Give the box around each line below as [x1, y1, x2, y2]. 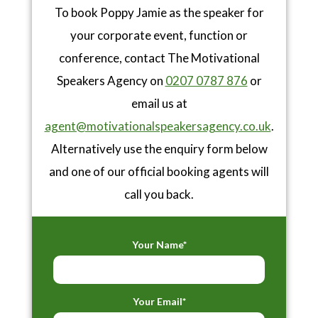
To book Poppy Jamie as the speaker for [54, 5, 264, 21]
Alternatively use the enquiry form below [50, 141, 268, 157]
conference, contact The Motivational [58, 50, 260, 66]
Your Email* [132, 295, 186, 308]
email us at [131, 96, 187, 111]
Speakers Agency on [56, 73, 165, 89]
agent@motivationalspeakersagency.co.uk [44, 119, 271, 134]
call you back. [124, 187, 194, 202]
